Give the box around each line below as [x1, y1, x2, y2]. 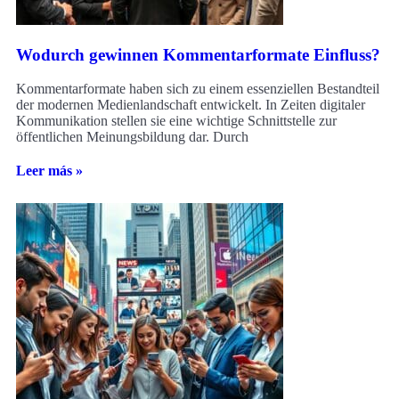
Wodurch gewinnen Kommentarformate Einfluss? [16, 45, 380, 64]
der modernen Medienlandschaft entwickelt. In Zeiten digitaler [16, 97, 365, 113]
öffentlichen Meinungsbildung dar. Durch [16, 129, 248, 145]
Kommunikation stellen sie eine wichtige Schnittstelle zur [16, 113, 337, 129]
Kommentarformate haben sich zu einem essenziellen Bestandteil [16, 81, 379, 97]
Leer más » [16, 163, 83, 179]
